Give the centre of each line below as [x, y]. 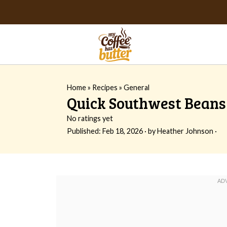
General [137, 87]
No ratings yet [90, 118]
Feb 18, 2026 [123, 131]
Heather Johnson [185, 131]
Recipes [105, 87]
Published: [85, 131]
